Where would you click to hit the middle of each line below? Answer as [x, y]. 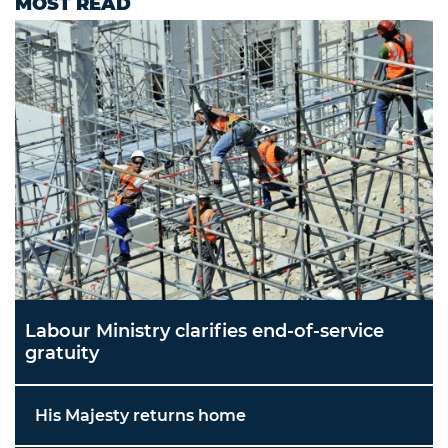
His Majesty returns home [140, 416]
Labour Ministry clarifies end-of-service [204, 331]
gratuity [62, 353]
